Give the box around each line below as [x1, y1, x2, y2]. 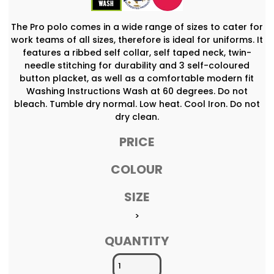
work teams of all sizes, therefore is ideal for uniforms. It [10, 33, 263, 46]
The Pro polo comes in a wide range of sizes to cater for [10, 20, 263, 33]
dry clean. [114, 110, 159, 123]
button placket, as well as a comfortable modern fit [20, 72, 254, 84]
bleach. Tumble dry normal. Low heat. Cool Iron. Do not [13, 97, 260, 110]
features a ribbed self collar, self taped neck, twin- [22, 46, 251, 59]
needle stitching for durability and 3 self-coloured [24, 59, 250, 72]
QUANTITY [105, 232, 169, 250]
